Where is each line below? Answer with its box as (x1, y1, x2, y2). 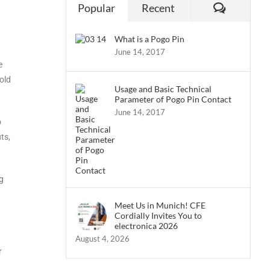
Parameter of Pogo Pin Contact (114, 94, 231, 104)
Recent (141, 1, 175, 14)
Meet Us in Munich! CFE (114, 200, 206, 210)
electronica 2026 (114, 221, 178, 231)
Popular (78, 1, 116, 14)
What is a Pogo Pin (114, 34, 184, 44)
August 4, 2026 (75, 234, 130, 243)
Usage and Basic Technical (114, 84, 212, 94)
